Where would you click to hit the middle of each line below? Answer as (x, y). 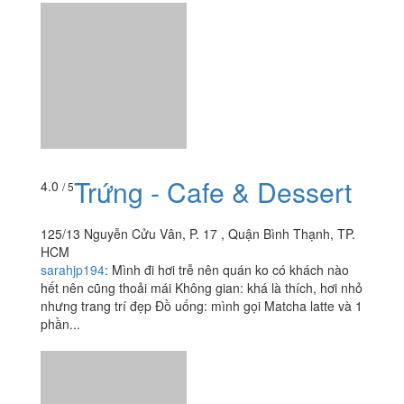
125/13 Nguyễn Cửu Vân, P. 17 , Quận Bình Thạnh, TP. (198, 97)
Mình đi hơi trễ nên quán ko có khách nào (230, 133)
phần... (60, 187)
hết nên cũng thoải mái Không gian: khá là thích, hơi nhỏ (202, 151)
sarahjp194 (73, 133)
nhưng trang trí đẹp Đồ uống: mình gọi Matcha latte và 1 (202, 169)
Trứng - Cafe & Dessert (213, 55)
